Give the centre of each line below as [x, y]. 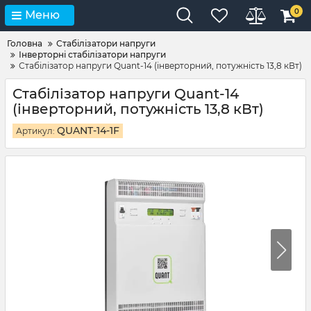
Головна [25, 43]
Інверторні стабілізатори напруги [92, 54]
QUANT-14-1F [88, 131]
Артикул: [36, 131]
